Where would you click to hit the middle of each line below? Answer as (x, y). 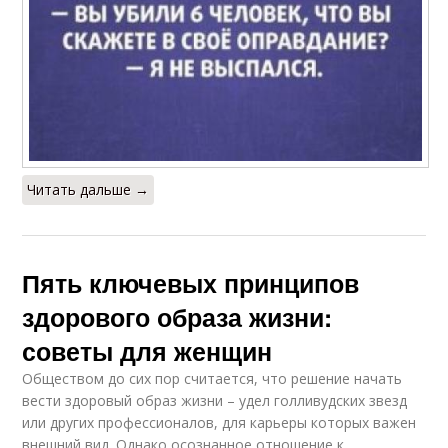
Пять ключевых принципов (191, 282)
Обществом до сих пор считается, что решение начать (212, 378)
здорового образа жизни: (177, 316)
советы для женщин (147, 350)
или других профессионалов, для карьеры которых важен (219, 422)
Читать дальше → (88, 189)
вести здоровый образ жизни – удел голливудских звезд (215, 400)
